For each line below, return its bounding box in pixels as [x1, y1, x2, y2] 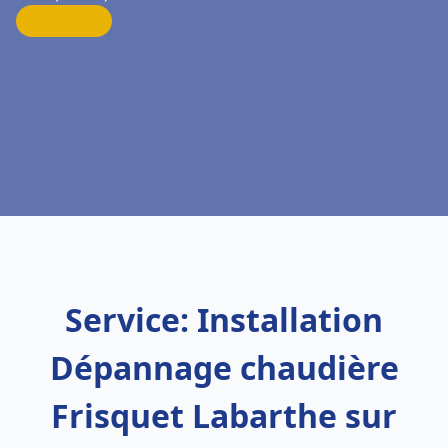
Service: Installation [65, 298, 383, 341]
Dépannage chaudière [49, 346, 399, 389]
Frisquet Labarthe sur [51, 394, 397, 437]
